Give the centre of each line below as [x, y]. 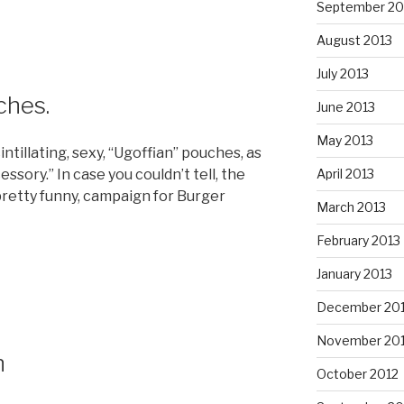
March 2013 [351, 207]
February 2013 [358, 240]
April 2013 [345, 173]
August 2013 [354, 40]
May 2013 [344, 140]
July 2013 [342, 73]
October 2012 [357, 373]
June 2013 [345, 106]
